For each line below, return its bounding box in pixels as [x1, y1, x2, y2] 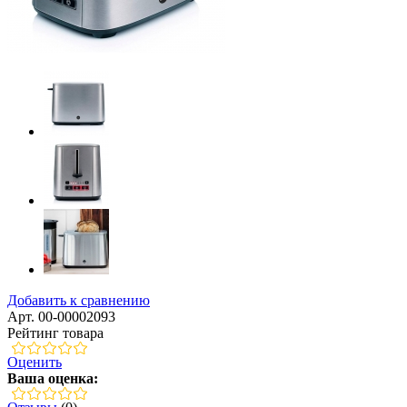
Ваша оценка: [7, 370, 98, 386]
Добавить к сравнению [7, 292, 150, 308]
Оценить [7, 353, 62, 370]
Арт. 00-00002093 [7, 308, 115, 324]
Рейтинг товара [7, 324, 104, 341]
